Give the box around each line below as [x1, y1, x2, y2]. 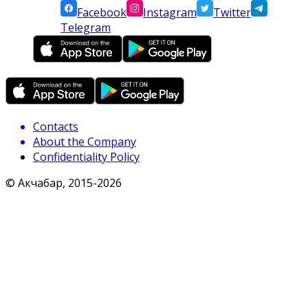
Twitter [213, 5, 251, 21]
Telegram [60, 20, 111, 36]
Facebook [77, 5, 126, 21]
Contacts [33, 119, 78, 135]
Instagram [143, 5, 197, 21]
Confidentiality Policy [33, 149, 140, 165]
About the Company [33, 134, 136, 150]
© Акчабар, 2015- [5, 175, 97, 191]
